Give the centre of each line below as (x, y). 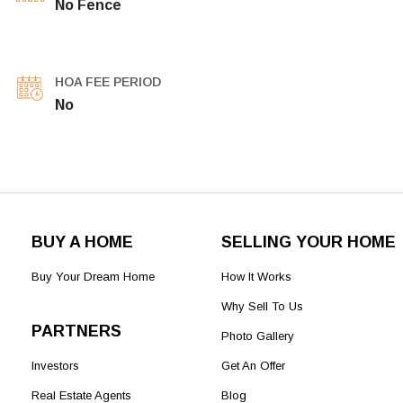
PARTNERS (77, 331)
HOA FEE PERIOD (108, 82)
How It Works (256, 277)
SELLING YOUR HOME (308, 242)
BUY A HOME (83, 242)
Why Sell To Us (262, 307)
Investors (56, 366)
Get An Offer (253, 366)
